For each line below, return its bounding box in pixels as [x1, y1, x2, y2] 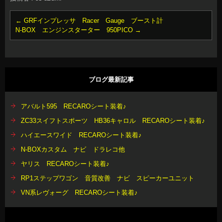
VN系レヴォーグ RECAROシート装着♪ [21, 189, 138, 196]
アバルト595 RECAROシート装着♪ [21, 103, 126, 110]
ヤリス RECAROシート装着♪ [21, 160, 110, 167]
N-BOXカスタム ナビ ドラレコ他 [21, 146, 125, 153]
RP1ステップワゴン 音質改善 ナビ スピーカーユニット [21, 174, 194, 182]
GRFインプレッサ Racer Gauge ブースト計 [22, 17, 163, 24]
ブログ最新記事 [88, 76, 134, 83]
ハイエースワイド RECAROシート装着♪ [21, 131, 142, 139]
